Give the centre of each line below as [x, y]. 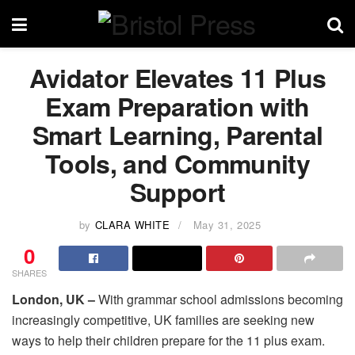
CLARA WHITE [132, 224]
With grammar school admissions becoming [221, 299]
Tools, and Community [177, 163]
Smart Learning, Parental [177, 135]
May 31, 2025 [227, 224]
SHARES [29, 272]
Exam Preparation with [177, 106]
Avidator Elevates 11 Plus [177, 78]
